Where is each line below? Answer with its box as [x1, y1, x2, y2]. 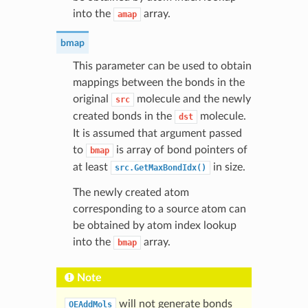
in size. [210, 161, 245, 173]
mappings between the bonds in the [72, 76, 245, 88]
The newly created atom [72, 186, 189, 198]
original [72, 93, 111, 104]
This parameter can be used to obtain [72, 60, 252, 71]
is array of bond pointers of [113, 144, 247, 155]
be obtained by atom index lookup [72, 219, 236, 231]
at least [72, 161, 111, 173]
